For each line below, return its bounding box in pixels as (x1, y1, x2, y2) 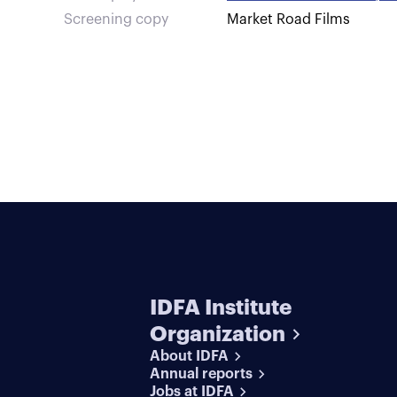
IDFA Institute (150, 297, 292, 318)
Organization (150, 323, 286, 345)
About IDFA (150, 349, 230, 363)
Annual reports (150, 367, 253, 381)
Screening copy (64, 12, 168, 27)
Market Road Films (227, 12, 350, 27)
